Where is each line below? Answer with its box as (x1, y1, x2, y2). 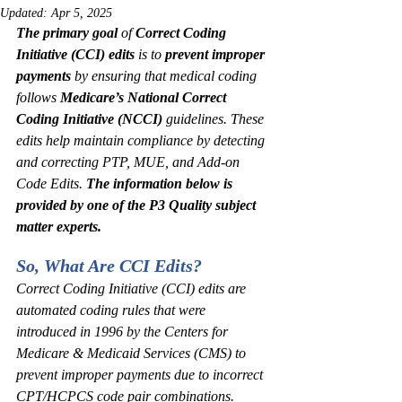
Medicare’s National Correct (60, 90, 230, 105)
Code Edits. (16, 176, 83, 191)
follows (16, 90, 60, 105)
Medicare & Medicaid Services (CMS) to (16, 345, 249, 361)
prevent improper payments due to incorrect (16, 367, 267, 382)
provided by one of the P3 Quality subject (16, 197, 259, 213)
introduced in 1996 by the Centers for (16, 324, 232, 339)
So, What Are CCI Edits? (16, 256, 202, 275)
